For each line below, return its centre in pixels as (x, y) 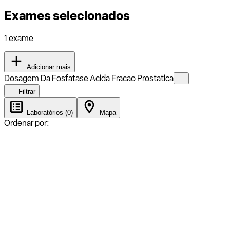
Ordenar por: (27, 123)
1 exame (19, 38)
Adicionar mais (48, 67)
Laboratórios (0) (49, 112)
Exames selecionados (67, 15)
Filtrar (26, 91)
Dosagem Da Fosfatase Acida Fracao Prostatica (89, 78)
